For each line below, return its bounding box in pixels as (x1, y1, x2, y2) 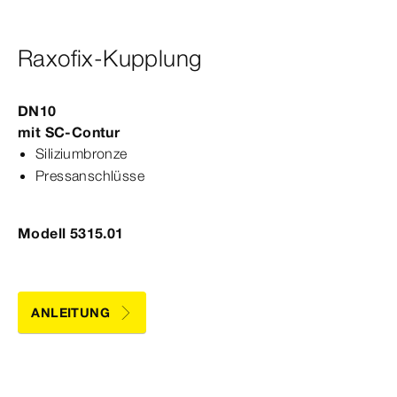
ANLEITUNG (31, 304, 110, 321)
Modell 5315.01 (18, 224, 124, 243)
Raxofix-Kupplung (18, 44, 202, 74)
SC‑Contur (44, 123, 121, 142)
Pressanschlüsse (35, 167, 144, 185)
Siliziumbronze (35, 144, 128, 163)
